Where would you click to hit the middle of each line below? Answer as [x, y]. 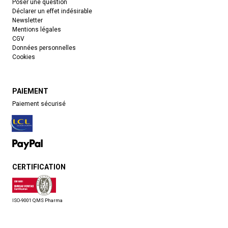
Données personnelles [44, 48]
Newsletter [27, 20]
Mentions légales [37, 30]
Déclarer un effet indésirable [52, 11]
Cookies [24, 57]
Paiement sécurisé [39, 104]
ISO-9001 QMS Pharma [37, 201]
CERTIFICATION [39, 167]
